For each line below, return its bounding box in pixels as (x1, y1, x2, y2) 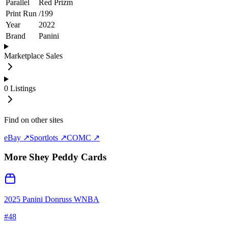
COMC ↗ (67, 133, 100, 142)
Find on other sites (4, 115, 63, 124)
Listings (10, 83, 36, 93)
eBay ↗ (4, 133, 30, 142)
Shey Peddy (29, 152, 78, 163)
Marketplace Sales (4, 51, 63, 60)
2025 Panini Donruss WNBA (4, 195, 99, 204)
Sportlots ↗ (30, 133, 67, 142)
